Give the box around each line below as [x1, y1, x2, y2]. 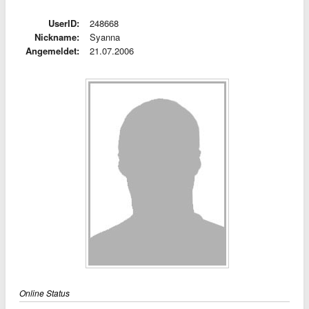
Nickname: [34, 30, 79, 43]
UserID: [48, 17, 79, 30]
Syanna [90, 30, 120, 43]
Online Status [19, 287, 70, 299]
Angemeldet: [26, 44, 79, 57]
